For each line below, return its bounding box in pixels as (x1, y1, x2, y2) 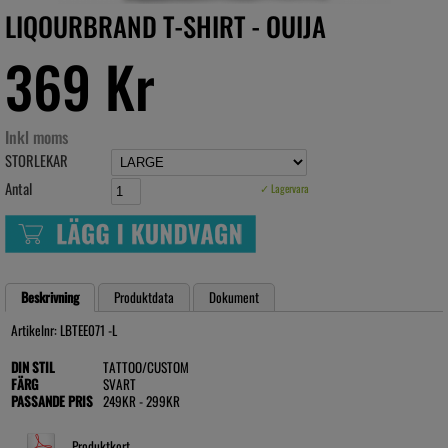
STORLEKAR (5, 150, 68, 171)
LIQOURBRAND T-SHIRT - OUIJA (5, 6, 326, 46)
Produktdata (114, 286, 174, 307)
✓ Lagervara (260, 180, 309, 197)
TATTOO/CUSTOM (103, 356, 189, 377)
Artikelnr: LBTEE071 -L (11, 319, 117, 340)
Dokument (209, 286, 259, 307)
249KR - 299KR (103, 390, 180, 411)
